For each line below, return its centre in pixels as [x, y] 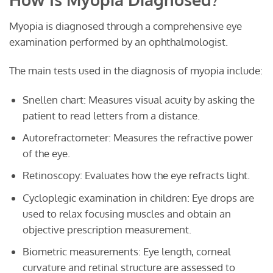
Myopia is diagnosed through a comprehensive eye [126, 26]
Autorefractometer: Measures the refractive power [137, 138]
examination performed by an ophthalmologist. [119, 41]
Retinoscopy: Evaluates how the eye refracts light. [136, 175]
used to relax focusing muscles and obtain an [126, 213]
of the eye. [46, 154]
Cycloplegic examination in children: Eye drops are [138, 197]
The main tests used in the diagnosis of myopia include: [136, 71]
